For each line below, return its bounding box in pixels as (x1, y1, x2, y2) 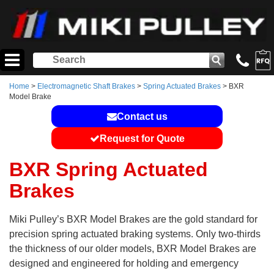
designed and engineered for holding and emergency (9, 258, 239, 269)
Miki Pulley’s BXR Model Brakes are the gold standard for (9, 214, 257, 225)
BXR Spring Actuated (9, 158, 208, 181)
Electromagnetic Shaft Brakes (37, 82, 135, 91)
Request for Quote (99, 133, 185, 144)
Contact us (116, 111, 168, 122)
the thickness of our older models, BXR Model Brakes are (9, 243, 256, 254)
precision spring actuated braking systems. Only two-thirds (9, 229, 261, 240)
